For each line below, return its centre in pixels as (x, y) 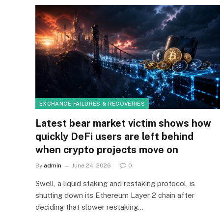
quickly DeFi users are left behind (114, 136)
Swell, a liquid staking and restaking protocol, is (115, 183)
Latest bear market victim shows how (123, 123)
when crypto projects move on (107, 150)
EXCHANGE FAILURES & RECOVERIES (92, 103)
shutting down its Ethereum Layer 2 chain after (115, 195)
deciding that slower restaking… (89, 207)
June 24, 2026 (91, 165)
